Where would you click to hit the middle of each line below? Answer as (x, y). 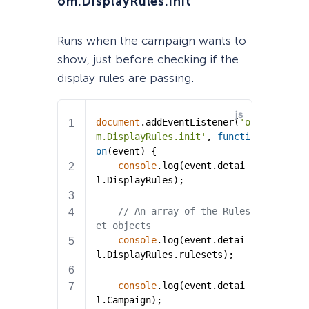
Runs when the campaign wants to (151, 41)
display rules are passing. (125, 78)
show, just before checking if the (148, 60)
